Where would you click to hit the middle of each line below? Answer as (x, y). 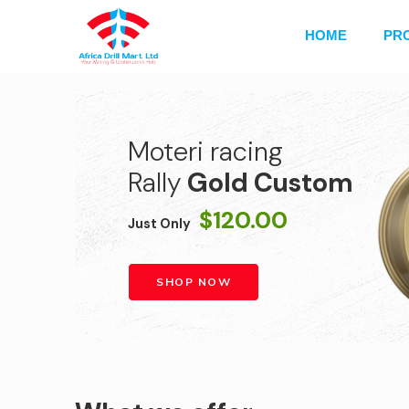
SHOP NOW (194, 282)
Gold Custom (270, 182)
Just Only (163, 223)
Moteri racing (205, 151)
